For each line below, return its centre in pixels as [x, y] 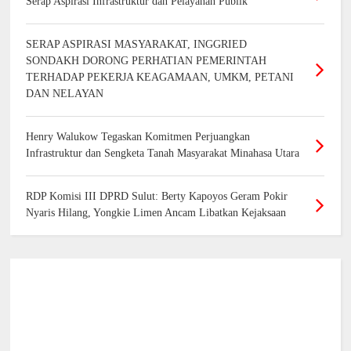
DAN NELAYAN [65, 94]
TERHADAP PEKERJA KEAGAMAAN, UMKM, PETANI [160, 78]
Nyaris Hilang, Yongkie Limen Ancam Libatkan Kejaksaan [156, 213]
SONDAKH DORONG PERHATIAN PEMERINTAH [147, 61]
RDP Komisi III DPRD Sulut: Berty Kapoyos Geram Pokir [157, 197]
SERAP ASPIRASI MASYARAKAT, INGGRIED [137, 45]
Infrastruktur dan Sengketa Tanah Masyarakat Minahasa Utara [163, 154]
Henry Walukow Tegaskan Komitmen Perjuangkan [138, 137]
